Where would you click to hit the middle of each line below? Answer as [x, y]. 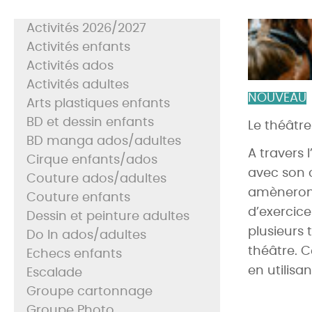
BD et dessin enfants [90, 122]
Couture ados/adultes [96, 179]
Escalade [54, 273]
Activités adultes [78, 85]
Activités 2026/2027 [86, 28]
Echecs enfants [74, 254]
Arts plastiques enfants [98, 103]
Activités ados [70, 66]
